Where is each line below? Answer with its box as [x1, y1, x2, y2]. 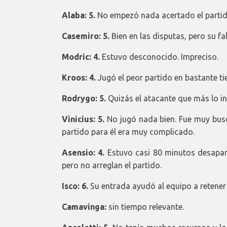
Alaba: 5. [62, 10, 95, 20]
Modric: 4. [62, 52, 100, 61]
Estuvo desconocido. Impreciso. [100, 52, 218, 61]
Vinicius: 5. [62, 114, 104, 124]
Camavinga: [62, 202, 106, 211]
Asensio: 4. [62, 147, 105, 157]
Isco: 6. [62, 181, 88, 191]
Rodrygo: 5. [62, 93, 106, 103]
